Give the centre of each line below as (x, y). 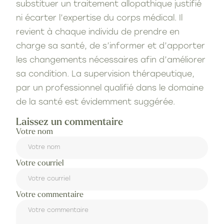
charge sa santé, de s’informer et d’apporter (110, 46)
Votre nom (34, 132)
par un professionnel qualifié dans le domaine (110, 88)
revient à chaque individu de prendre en (98, 32)
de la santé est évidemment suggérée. (95, 102)
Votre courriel (40, 163)
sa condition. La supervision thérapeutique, (105, 74)
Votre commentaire (50, 195)
